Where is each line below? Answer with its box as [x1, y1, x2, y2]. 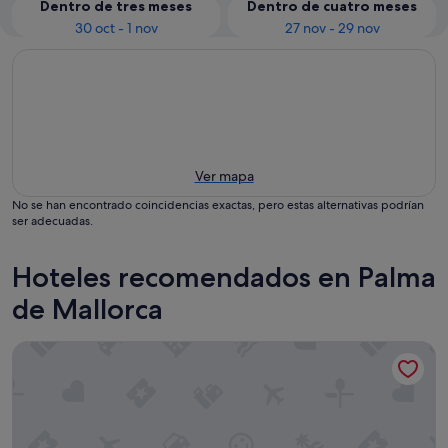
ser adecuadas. [12, 213, 93, 229]
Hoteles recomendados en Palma [12, 260, 436, 294]
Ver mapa [194, 167, 254, 185]
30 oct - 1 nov [74, 19, 158, 37]
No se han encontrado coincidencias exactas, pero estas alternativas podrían [12, 197, 424, 213]
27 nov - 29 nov [284, 19, 380, 37]
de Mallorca [12, 292, 163, 326]
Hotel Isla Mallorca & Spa [11, 340, 192, 361]
